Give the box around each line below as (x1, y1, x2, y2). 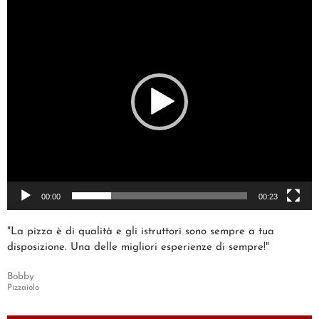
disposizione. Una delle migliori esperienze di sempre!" (7, 241, 269, 253)
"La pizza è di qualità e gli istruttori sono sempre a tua (7, 226, 274, 237)
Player (6, 11, 33, 21)
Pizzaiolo (7, 283, 39, 292)
